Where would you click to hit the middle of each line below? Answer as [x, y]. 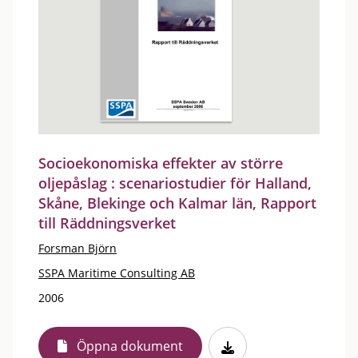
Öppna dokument [130, 346]
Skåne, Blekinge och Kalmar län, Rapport [177, 203]
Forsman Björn [78, 248]
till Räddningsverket [107, 223]
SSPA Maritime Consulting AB [117, 273]
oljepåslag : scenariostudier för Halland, [175, 183]
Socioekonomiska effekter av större [161, 163]
